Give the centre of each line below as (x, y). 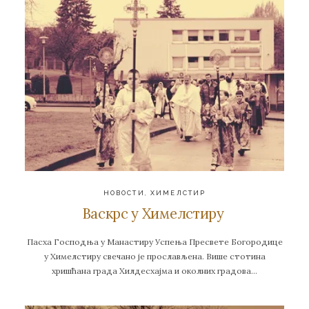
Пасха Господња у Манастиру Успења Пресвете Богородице (154, 241)
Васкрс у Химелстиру (154, 214)
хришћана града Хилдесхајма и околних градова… (154, 270)
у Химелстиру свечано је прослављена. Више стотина (154, 256)
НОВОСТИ (124, 192)
